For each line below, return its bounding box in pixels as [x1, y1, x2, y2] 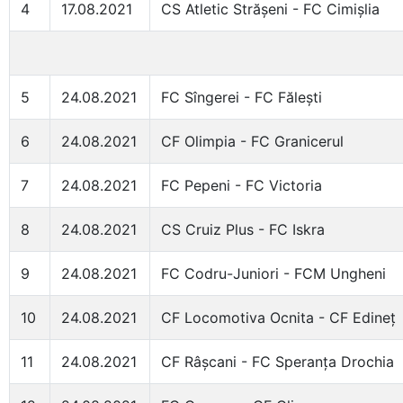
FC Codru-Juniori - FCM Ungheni [161, 264, 386, 282]
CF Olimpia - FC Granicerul [161, 132, 344, 150]
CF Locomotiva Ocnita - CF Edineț [161, 309, 396, 327]
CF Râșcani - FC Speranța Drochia [161, 353, 394, 371]
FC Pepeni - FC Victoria [161, 176, 322, 194]
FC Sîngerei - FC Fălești [161, 88, 322, 106]
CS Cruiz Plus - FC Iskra [161, 220, 325, 238]
